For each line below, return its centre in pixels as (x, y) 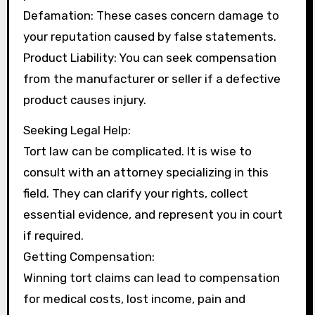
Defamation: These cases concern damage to (151, 15)
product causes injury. (84, 99)
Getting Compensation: (89, 256)
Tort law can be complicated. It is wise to (137, 151)
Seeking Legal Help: (77, 130)
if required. (53, 235)
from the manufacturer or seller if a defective (152, 78)
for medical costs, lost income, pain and (134, 298)
